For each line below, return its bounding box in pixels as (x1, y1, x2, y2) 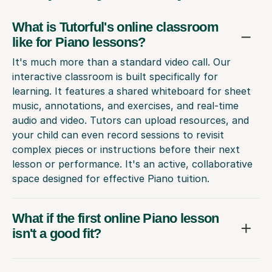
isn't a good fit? (12, 226, 101, 242)
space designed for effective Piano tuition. (12, 172, 209, 185)
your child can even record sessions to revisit (12, 129, 224, 141)
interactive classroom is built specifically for (12, 70, 218, 83)
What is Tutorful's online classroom (12, 19, 219, 35)
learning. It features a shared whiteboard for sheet (12, 85, 251, 98)
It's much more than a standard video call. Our (12, 56, 231, 69)
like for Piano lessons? (12, 35, 146, 50)
